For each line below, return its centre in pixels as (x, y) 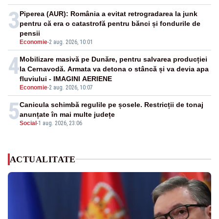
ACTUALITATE (43, 159)
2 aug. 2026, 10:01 (71, 42)
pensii (30, 33)
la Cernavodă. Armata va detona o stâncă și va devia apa (114, 69)
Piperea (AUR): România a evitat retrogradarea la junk (109, 13)
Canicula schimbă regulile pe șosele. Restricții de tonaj (111, 104)
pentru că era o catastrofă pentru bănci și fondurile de (110, 23)
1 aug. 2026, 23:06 (60, 123)
